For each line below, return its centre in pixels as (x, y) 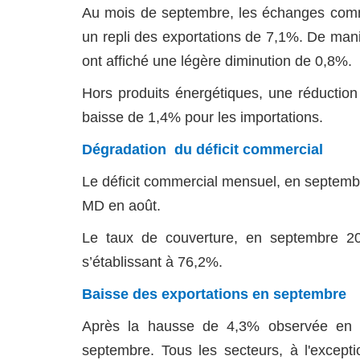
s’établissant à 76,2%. (152, 262)
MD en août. (121, 206)
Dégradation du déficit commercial (202, 149)
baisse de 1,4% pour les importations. (202, 117)
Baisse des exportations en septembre (214, 294)
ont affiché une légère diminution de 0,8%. (217, 61)
